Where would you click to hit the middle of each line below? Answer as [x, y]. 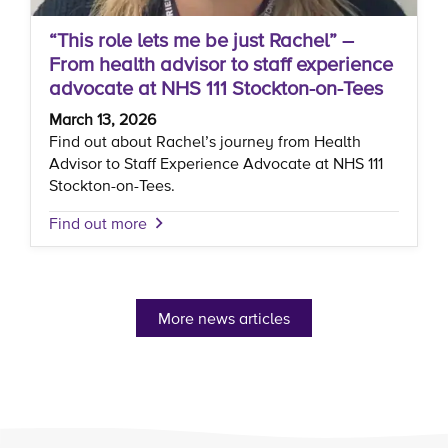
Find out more [98, 223]
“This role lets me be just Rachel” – [201, 40]
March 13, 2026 [102, 119]
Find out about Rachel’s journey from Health [205, 141]
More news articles [224, 318]
